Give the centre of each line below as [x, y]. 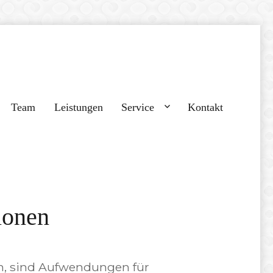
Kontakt [206, 107]
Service [138, 107]
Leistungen [78, 107]
